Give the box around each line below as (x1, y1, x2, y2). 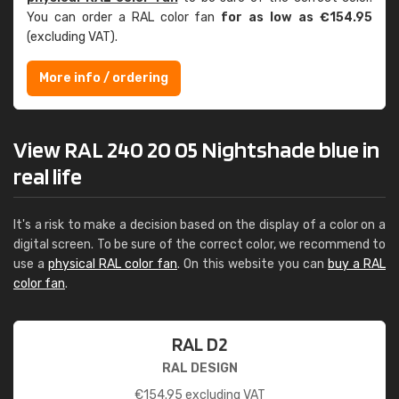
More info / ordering (39, 70, 168, 85)
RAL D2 (172, 332, 227, 355)
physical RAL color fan (48, 256, 177, 272)
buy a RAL (328, 256, 386, 272)
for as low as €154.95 (221, 10, 373, 25)
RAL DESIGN (161, 361, 238, 376)
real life (13, 162, 82, 190)
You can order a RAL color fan (27, 10, 222, 25)
